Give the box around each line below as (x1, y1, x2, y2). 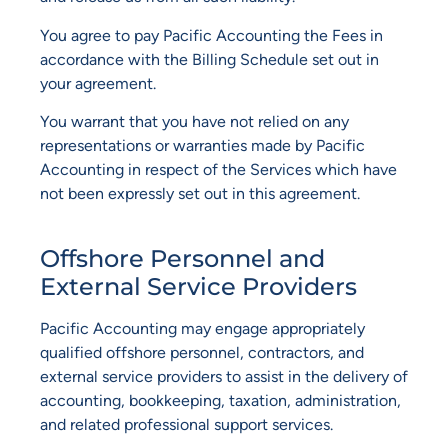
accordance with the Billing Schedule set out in (40, 49, 379, 69)
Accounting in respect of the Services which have (40, 160, 397, 180)
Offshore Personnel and (40, 243, 325, 273)
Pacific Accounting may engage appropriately (40, 318, 365, 338)
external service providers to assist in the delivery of (40, 366, 408, 386)
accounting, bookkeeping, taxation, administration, (40, 390, 401, 410)
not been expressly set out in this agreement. (40, 184, 360, 204)
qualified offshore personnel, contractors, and (40, 342, 364, 362)
